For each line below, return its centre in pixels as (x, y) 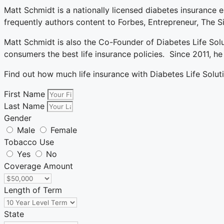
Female (64, 130)
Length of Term (33, 190)
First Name (26, 94)
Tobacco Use (29, 142)
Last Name (25, 106)
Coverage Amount (38, 166)
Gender (18, 118)
